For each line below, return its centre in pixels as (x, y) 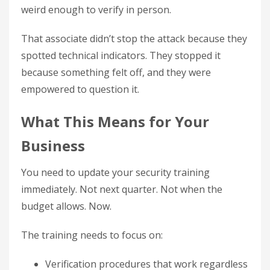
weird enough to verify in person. (96, 10)
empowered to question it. (80, 89)
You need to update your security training (115, 172)
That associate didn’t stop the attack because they (134, 39)
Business (53, 146)
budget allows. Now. (66, 206)
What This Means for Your (115, 121)
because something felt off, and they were (116, 72)
